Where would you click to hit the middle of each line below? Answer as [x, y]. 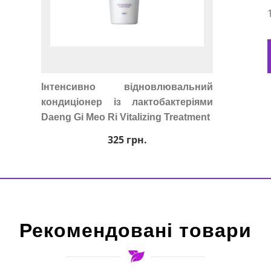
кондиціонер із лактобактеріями [127, 102]
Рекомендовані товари [135, 230]
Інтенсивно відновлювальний [127, 87]
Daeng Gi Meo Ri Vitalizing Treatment [126, 117]
